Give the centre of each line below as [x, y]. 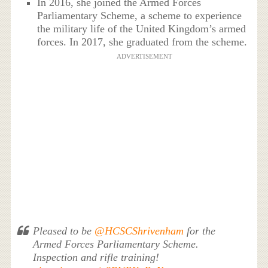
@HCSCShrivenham [139, 231]
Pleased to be [63, 231]
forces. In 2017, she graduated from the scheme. [142, 42]
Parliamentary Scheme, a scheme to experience [140, 15]
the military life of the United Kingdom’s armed [142, 28]
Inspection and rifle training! [96, 257]
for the [199, 231]
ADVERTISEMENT [144, 56]
